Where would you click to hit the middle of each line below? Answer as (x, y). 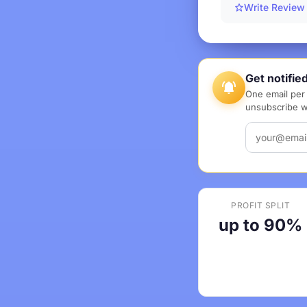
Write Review (274, 7)
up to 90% (261, 225)
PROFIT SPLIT (261, 205)
